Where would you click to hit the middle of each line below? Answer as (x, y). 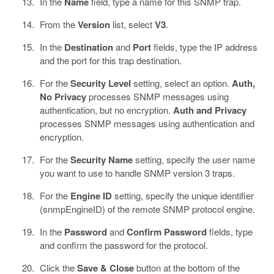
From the (58, 24)
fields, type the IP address (204, 47)
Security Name (101, 160)
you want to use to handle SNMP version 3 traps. (137, 173)
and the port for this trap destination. (110, 61)
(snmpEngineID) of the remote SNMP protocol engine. (147, 209)
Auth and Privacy (209, 110)
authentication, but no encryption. (106, 110)
